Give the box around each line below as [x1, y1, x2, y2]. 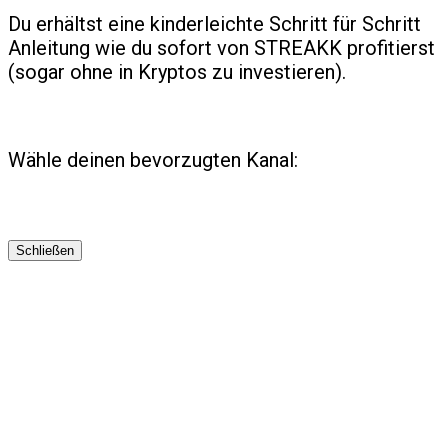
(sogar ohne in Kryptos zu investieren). [8, 59, 346, 84]
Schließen [16, 242, 74, 258]
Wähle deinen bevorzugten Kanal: [8, 147, 298, 172]
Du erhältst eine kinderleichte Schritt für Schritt [8, 11, 421, 36]
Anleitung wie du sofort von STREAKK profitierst [8, 35, 435, 60]
